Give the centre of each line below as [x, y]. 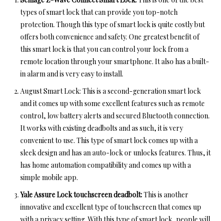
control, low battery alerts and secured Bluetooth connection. [115, 116]
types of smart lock [50, 12]
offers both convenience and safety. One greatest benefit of [110, 37]
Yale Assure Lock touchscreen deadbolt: [81, 195]
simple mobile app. [50, 178]
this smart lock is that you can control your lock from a [104, 49]
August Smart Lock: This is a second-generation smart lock [110, 91]
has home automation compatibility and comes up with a [106, 165]
